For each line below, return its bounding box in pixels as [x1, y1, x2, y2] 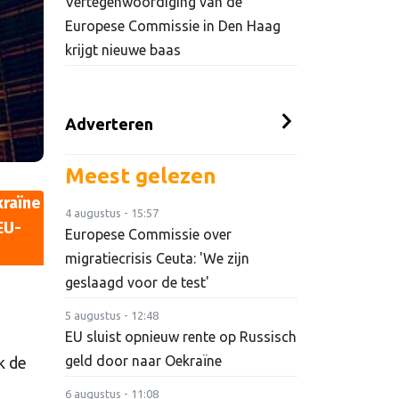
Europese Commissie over [65, 226, 232, 243]
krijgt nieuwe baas [65, 42, 181, 59]
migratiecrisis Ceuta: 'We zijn [65, 250, 249, 267]
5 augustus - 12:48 [65, 309, 159, 322]
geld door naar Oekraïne [65, 353, 222, 370]
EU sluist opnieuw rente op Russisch [65, 329, 297, 346]
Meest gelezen [65, 164, 216, 189]
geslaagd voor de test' [65, 274, 209, 291]
